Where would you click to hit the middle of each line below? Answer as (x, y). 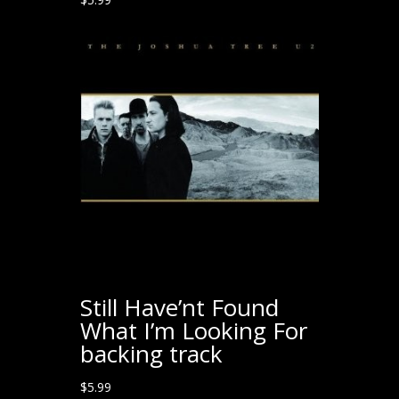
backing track (151, 354)
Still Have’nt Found (179, 308)
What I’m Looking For (193, 331)
